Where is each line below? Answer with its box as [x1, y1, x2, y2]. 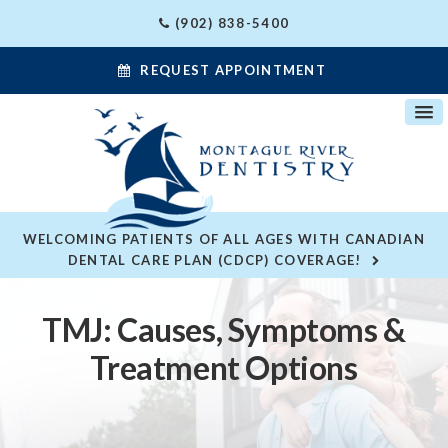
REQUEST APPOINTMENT [136, 62, 331, 78]
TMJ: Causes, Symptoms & [42, 310, 406, 350]
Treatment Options [90, 348, 358, 388]
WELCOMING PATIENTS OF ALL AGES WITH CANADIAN [22, 230, 426, 247]
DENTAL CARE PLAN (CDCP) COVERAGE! [67, 251, 362, 268]
